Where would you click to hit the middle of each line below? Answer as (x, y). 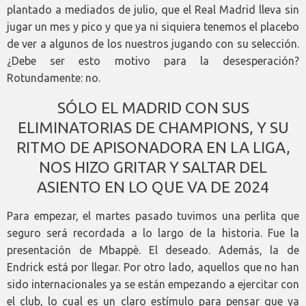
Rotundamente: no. (54, 78)
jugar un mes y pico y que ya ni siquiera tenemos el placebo (153, 27)
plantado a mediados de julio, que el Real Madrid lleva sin (153, 10)
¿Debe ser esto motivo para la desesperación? (153, 61)
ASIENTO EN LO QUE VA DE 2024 (153, 187)
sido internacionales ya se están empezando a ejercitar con (153, 284)
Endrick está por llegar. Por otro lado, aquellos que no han (153, 267)
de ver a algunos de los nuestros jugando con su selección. (153, 44)
